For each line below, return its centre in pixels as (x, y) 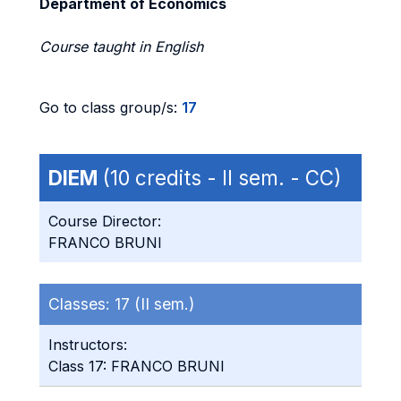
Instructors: (88, 345)
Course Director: (105, 221)
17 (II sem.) (154, 304)
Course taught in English (121, 47)
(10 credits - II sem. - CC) (219, 178)
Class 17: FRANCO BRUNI (137, 366)
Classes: (81, 304)
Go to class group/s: (111, 107)
